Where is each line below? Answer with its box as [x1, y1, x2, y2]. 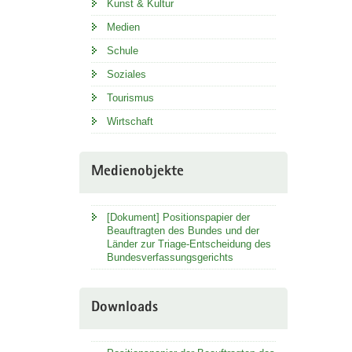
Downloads [90, 300, 158, 316]
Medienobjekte [90, 164, 184, 180]
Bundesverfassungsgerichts [106, 251, 233, 263]
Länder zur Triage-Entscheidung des [106, 237, 271, 250]
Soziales [106, 68, 146, 80]
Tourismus [106, 91, 154, 104]
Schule [106, 44, 138, 57]
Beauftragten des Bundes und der [106, 224, 259, 236]
